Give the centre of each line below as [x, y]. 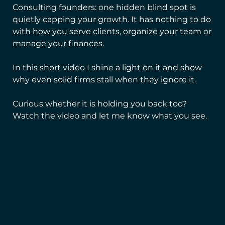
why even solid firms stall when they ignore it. [104, 79]
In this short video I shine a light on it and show [107, 67]
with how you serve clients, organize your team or [112, 31]
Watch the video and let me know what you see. [110, 116]
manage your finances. [58, 43]
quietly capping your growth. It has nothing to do [112, 19]
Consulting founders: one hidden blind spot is [104, 7]
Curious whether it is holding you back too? [100, 103]
